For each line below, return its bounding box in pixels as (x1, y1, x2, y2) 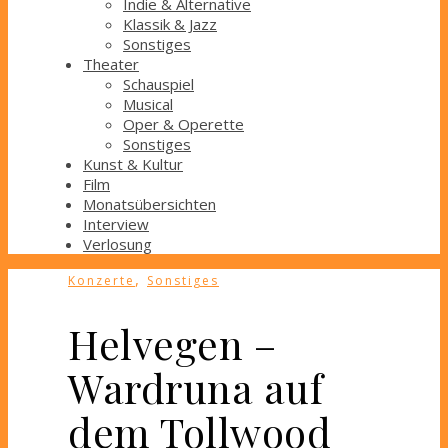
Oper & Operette (123, 114, 244, 135)
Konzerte (68, 272, 135, 290)
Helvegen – (68, 317, 276, 371)
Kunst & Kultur (83, 154, 183, 175)
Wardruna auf (68, 361, 323, 415)
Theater (83, 54, 139, 75)
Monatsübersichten (83, 194, 216, 215)
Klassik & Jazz (123, 14, 217, 35)
